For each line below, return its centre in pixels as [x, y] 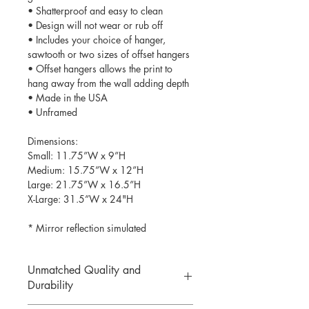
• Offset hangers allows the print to [100, 68]
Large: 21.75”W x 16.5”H [84, 184]
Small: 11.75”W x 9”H [77, 155]
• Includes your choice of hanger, [97, 39]
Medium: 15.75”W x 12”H [86, 170]
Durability [50, 285]
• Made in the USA [68, 97]
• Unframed [52, 112]
